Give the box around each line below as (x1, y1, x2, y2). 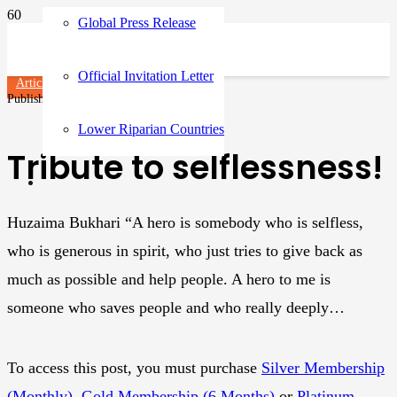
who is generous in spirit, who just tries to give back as (7, 241, 362, 260)
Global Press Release (78, 15, 196, 30)
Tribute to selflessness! (7, 144, 383, 191)
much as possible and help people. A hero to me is (7, 269, 331, 288)
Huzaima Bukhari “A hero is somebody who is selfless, (7, 213, 363, 231)
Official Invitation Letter (78, 68, 214, 83)
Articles (15, 76, 55, 90)
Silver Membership (261, 358, 385, 377)
